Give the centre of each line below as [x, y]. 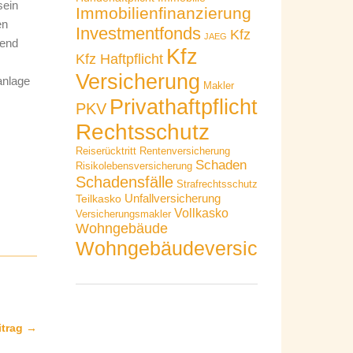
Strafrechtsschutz [217, 184]
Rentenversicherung [184, 151]
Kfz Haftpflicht [119, 59]
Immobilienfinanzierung [163, 13]
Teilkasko [98, 199]
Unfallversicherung [172, 198]
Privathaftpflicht [183, 107]
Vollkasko [201, 213]
